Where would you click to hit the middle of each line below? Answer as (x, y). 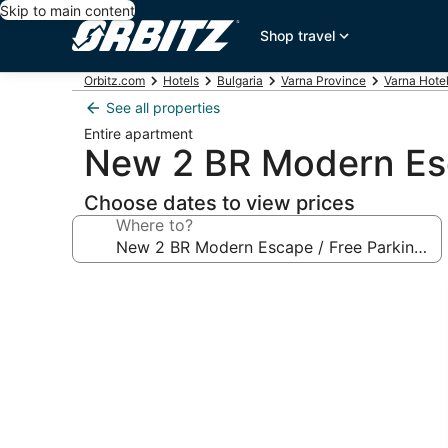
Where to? (154, 225)
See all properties (163, 107)
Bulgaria (240, 80)
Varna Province (323, 80)
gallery (111, 313)
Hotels (181, 80)
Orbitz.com (114, 80)
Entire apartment (138, 133)
